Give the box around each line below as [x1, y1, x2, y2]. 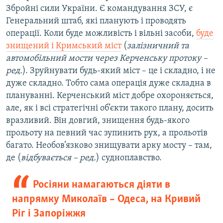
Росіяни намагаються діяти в [32, 179, 170, 191]
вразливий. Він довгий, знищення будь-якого [6, 116, 190, 126]
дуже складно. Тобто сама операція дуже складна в [6, 79, 211, 89]
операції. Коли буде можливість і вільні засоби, [6, 29, 196, 39]
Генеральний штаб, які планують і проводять [6, 16, 186, 26]
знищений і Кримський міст [6, 41, 121, 51]
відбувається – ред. [21, 153, 96, 163]
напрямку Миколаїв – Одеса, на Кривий [12, 194, 201, 206]
